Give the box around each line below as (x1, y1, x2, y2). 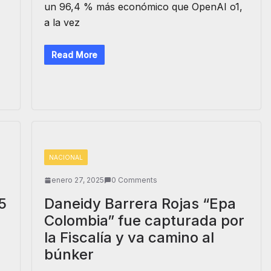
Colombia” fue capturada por (44, 212, 244, 229)
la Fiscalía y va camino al (44, 229, 214, 246)
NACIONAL (48, 154, 83, 161)
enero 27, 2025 (51, 175, 104, 184)
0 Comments (111, 175, 157, 184)
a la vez (44, 16, 80, 28)
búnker (44, 246, 94, 263)
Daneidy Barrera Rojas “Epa (44, 195, 236, 212)
